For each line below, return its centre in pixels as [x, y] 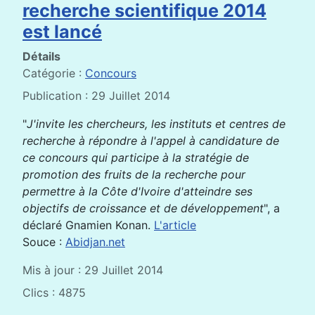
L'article [175, 225]
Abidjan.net [95, 242]
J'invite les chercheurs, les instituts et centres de [156, 124]
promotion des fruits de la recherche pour [134, 175]
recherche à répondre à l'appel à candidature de [151, 141]
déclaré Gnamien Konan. [88, 225]
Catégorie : [54, 73]
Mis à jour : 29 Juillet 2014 [93, 270]
